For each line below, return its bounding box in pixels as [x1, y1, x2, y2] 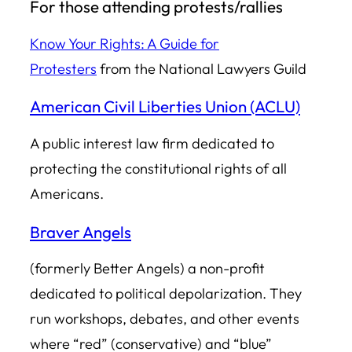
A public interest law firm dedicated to [30, 134, 274, 152]
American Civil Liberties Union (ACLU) [30, 96, 300, 117]
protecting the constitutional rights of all [30, 159, 287, 178]
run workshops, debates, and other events [30, 310, 299, 328]
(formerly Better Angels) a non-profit [30, 259, 265, 278]
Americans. [30, 184, 104, 203]
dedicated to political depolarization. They [30, 284, 302, 303]
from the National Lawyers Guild [97, 59, 306, 78]
